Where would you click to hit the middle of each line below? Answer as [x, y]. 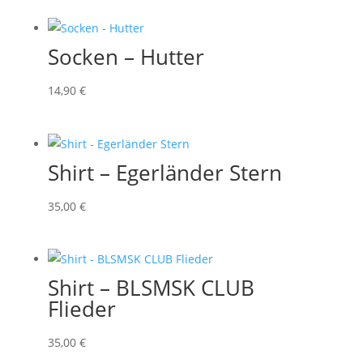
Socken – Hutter [126, 57]
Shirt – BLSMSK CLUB [151, 288]
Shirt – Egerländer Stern [164, 172]
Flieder [81, 309]
